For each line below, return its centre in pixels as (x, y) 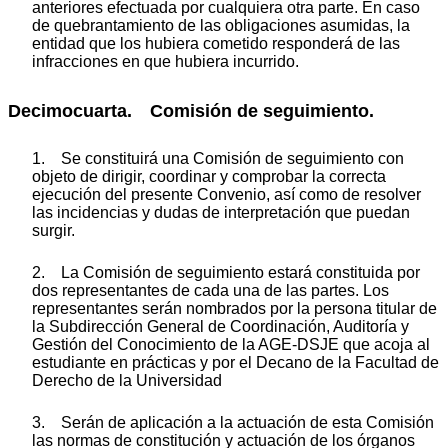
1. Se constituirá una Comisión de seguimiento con (218, 158)
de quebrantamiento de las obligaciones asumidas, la (221, 26)
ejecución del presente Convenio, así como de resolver (226, 194)
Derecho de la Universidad (127, 380)
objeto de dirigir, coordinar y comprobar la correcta (209, 176)
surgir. (53, 230)
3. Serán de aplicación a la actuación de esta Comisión (233, 422)
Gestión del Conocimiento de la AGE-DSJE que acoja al (231, 344)
